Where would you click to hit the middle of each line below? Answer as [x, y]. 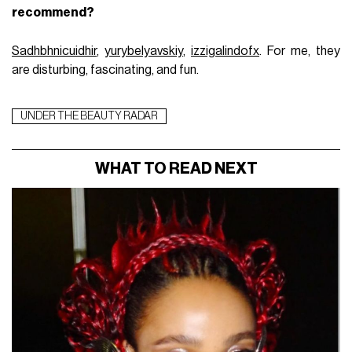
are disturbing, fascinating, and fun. [106, 70]
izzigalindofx [225, 51]
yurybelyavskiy [144, 51]
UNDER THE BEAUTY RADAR [90, 116]
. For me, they [300, 51]
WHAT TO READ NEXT [176, 169]
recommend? [53, 12]
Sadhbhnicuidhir [55, 51]
